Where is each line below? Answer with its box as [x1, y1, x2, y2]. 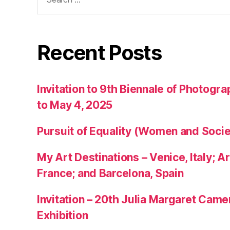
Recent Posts [37, 40, 162, 65]
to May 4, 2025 [37, 98, 113, 111]
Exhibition [37, 208, 88, 222]
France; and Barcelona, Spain [37, 166, 186, 180]
